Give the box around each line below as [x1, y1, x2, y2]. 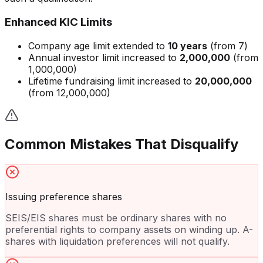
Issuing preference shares [5, 191, 122, 203]
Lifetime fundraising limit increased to [28, 75, 195, 87]
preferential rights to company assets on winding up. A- [5, 224, 253, 236]
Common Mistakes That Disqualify [5, 136, 238, 153]
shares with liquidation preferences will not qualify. [5, 235, 230, 248]
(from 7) [207, 39, 248, 52]
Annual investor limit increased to [28, 51, 180, 63]
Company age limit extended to [28, 39, 168, 52]
